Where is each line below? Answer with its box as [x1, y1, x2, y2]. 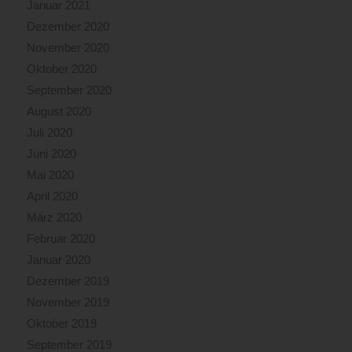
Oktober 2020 [26, 62, 97, 76]
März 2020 [26, 211, 82, 225]
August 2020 [26, 104, 91, 119]
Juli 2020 [26, 126, 72, 140]
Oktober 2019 [26, 317, 97, 331]
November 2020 [26, 41, 109, 55]
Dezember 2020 [26, 20, 109, 34]
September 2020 [26, 83, 112, 97]
